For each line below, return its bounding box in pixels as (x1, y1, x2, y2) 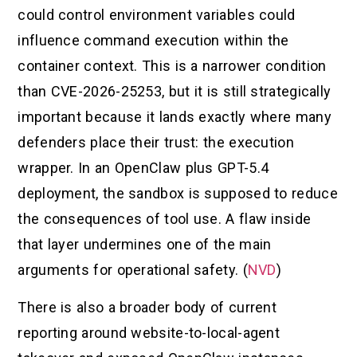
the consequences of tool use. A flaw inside (18, 210, 312, 228)
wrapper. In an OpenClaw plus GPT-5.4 (18, 159, 269, 177)
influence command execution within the (18, 32, 289, 49)
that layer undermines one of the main (18, 236, 272, 253)
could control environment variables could (18, 6, 296, 24)
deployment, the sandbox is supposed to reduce (18, 185, 338, 202)
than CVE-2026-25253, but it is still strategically (18, 83, 331, 100)
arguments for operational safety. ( (18, 261, 248, 279)
